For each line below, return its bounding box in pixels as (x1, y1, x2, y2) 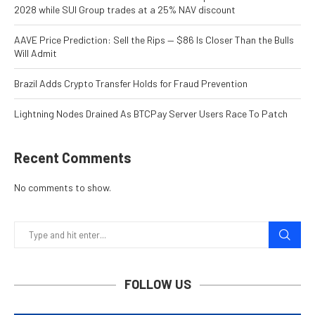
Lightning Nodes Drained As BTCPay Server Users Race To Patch (14, 108, 288, 120)
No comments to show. (14, 181, 111, 194)
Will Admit (14, 47, 57, 60)
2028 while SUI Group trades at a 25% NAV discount (14, 4, 236, 16)
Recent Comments (14, 149, 131, 167)
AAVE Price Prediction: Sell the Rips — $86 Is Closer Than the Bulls (14, 34, 294, 46)
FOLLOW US (124, 276, 191, 292)
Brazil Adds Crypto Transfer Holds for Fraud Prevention (14, 77, 247, 90)
